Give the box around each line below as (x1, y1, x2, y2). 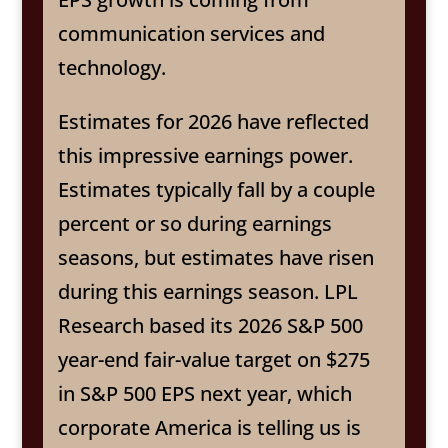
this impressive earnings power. (57, 142, 353, 170)
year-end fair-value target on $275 (57, 346, 370, 374)
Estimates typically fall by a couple (57, 176, 375, 204)
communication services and (57, 20, 325, 48)
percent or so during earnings (57, 210, 332, 238)
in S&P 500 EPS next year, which (57, 380, 352, 408)
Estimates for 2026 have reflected (57, 108, 369, 136)
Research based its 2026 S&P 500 (57, 312, 363, 340)
